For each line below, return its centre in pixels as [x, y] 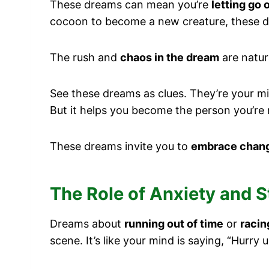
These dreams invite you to [120, 146]
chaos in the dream [170, 57]
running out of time [174, 223]
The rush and [85, 57]
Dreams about [87, 223]
